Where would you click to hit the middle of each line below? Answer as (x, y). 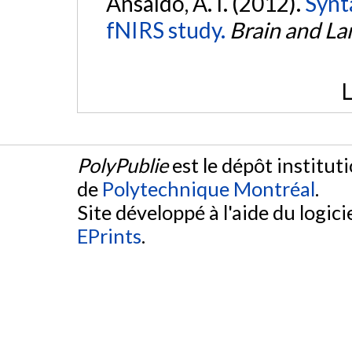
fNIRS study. (165, 29)
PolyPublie (123, 165)
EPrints (109, 235)
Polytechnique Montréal (209, 188)
